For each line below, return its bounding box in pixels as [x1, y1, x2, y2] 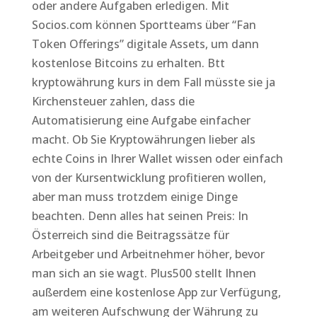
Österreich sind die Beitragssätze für [31, 227, 229, 243]
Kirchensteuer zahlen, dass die [31, 93, 195, 109]
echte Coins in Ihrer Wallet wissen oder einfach [31, 151, 283, 166]
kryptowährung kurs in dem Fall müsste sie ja [31, 74, 275, 90]
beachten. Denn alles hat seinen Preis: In [31, 208, 248, 224]
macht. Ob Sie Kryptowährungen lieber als [31, 132, 255, 147]
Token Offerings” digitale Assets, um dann [31, 36, 259, 52]
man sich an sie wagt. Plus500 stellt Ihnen [31, 265, 256, 281]
